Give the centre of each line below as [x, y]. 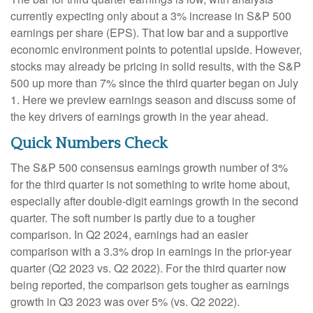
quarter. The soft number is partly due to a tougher [133, 217]
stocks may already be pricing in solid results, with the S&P [156, 66]
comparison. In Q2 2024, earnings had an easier [129, 234]
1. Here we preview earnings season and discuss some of [153, 99]
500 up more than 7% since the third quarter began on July [154, 82]
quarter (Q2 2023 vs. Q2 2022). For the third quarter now [148, 268]
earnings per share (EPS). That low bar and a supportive [150, 32]
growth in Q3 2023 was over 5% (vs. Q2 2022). [125, 301]
